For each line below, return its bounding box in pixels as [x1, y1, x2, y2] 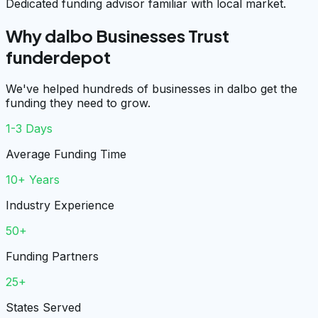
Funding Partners [6, 248, 99, 263]
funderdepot [6, 45, 111, 67]
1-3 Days [6, 121, 53, 136]
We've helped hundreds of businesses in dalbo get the [6, 81, 297, 96]
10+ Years [6, 172, 60, 187]
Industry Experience [6, 197, 114, 212]
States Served [6, 300, 81, 314]
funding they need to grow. [6, 95, 150, 110]
